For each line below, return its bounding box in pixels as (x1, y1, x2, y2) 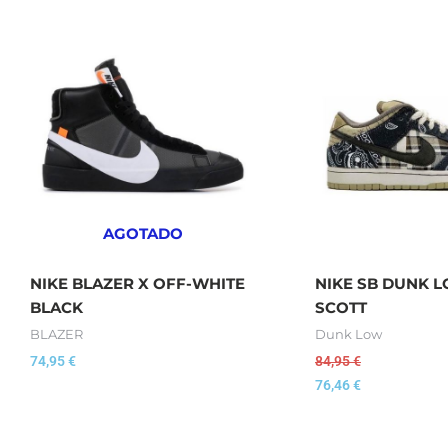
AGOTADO (102, 224, 183, 243)
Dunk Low (315, 327, 382, 342)
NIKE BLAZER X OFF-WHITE (30, 273, 245, 293)
